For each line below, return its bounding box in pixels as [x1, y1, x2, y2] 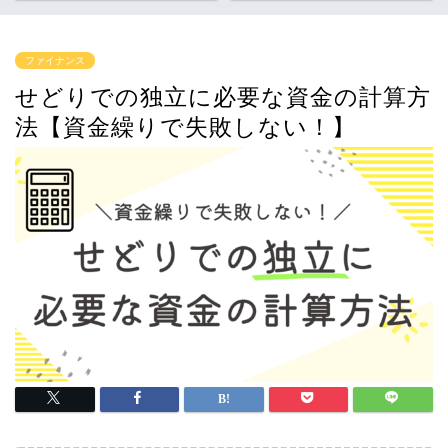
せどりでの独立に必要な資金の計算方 [15, 84, 431, 111]
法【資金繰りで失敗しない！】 [15, 114, 356, 141]
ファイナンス [25, 55, 85, 67]
